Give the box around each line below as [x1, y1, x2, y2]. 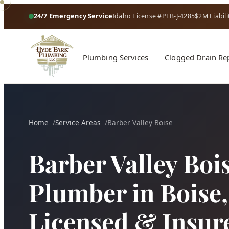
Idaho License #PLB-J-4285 [112, 12, 195, 21]
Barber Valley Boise [107, 117, 173, 127]
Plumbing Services [82, 52, 149, 63]
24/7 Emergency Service [34, 11, 112, 21]
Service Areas [55, 117, 101, 127]
